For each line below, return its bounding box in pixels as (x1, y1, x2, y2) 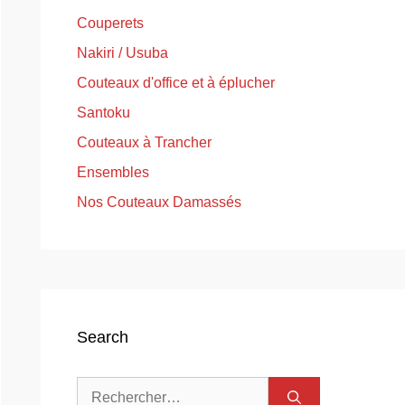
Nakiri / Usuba (76, 45, 168, 61)
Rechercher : (75, 380, 158, 396)
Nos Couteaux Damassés (76, 194, 241, 211)
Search (76, 328, 128, 347)
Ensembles (76, 165, 149, 181)
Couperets (76, 15, 144, 32)
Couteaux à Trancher (76, 135, 212, 151)
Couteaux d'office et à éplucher (76, 75, 275, 91)
